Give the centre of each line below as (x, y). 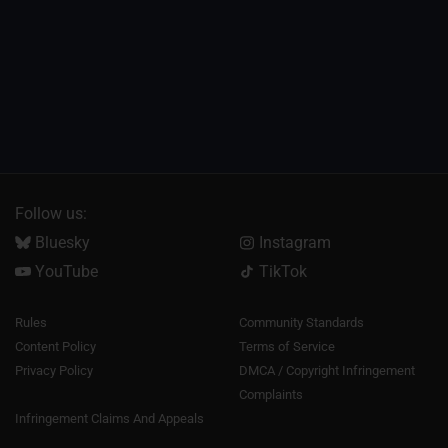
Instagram (292, 243)
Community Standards (301, 322)
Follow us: (51, 214)
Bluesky (60, 243)
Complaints (271, 394)
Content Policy (55, 346)
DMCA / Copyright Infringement (327, 370)
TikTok (280, 272)
